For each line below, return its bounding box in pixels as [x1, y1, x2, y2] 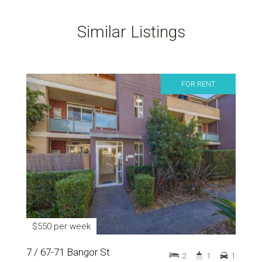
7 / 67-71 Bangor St [26, 246, 110, 258]
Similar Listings [77, 22, 185, 42]
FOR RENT [181, 80, 215, 88]
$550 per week [32, 221, 91, 232]
